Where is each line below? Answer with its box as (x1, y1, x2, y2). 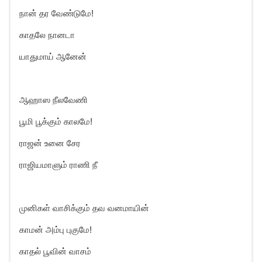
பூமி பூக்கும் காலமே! (19, 116, 92, 127)
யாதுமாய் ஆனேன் (19, 51, 87, 62)
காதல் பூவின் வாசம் (19, 246, 91, 257)
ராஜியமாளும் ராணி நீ (19, 159, 98, 170)
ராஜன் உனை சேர (19, 137, 81, 149)
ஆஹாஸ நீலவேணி (19, 94, 88, 105)
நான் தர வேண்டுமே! (19, 8, 94, 19)
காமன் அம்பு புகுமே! (19, 224, 92, 235)
